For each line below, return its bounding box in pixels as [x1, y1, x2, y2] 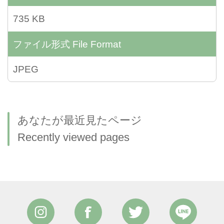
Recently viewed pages [17, 131, 129, 144]
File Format [70, 38, 121, 50]
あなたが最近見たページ [17, 114, 142, 127]
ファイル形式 [13, 38, 70, 50]
